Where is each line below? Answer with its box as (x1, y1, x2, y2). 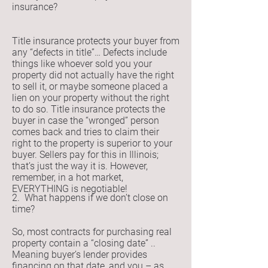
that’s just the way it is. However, (12, 160, 148, 172)
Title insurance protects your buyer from (12, 35, 179, 47)
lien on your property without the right (12, 92, 169, 103)
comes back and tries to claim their (12, 126, 159, 138)
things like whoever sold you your (12, 58, 152, 69)
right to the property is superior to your (12, 138, 172, 149)
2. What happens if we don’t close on (12, 192, 168, 203)
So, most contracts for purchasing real (12, 226, 172, 237)
